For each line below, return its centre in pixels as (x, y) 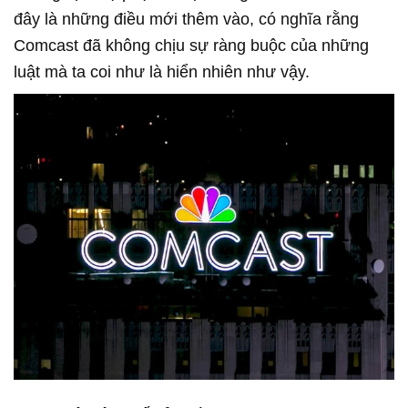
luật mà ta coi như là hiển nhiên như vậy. (162, 72)
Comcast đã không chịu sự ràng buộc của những (191, 46)
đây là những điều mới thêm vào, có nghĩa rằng (186, 20)
